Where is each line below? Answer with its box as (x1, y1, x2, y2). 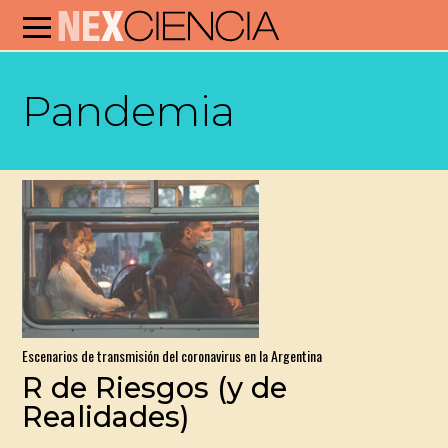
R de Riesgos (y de (22, 370, 288, 406)
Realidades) (22, 399, 191, 435)
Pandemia (22, 85, 236, 137)
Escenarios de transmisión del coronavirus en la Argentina (22, 345, 323, 367)
